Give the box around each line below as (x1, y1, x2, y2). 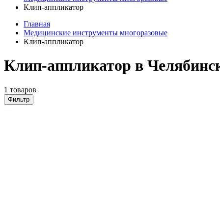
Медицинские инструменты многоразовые (24, 28, 167, 37)
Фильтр (8, 95, 29, 103)
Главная (24, 20, 50, 28)
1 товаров (4, 85, 36, 94)
